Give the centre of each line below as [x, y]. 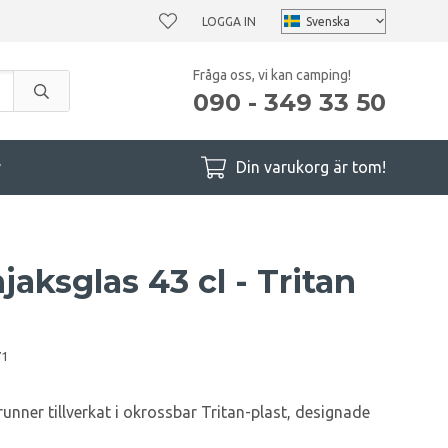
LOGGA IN [229, 21]
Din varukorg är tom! [311, 167]
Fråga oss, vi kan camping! [272, 74]
